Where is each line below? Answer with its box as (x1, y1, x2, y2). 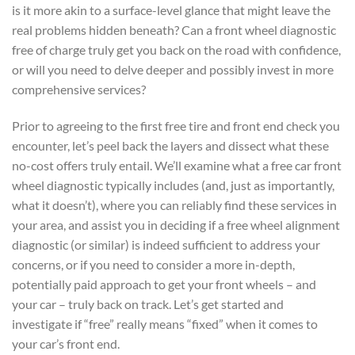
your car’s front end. (12, 335, 120, 351)
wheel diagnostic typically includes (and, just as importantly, (12, 177, 334, 193)
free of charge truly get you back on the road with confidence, (12, 41, 341, 57)
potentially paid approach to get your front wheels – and (12, 276, 316, 292)
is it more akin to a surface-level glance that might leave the (12, 2, 330, 17)
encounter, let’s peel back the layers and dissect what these (12, 137, 329, 153)
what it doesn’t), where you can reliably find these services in (12, 197, 337, 212)
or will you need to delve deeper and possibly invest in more (12, 61, 334, 77)
